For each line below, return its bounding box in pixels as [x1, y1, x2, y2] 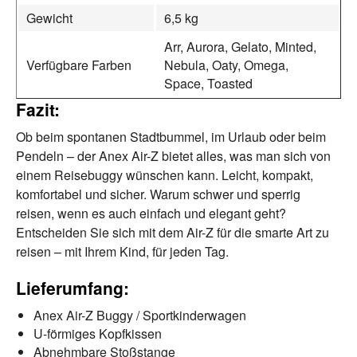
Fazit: [16, 96, 60, 121]
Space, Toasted [164, 73, 253, 92]
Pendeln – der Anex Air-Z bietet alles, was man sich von [16, 146, 331, 165]
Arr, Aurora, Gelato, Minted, [164, 37, 316, 56]
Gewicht [26, 8, 73, 27]
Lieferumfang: [16, 275, 129, 300]
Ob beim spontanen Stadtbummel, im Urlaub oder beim [16, 127, 326, 146]
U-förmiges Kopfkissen [33, 324, 162, 343]
